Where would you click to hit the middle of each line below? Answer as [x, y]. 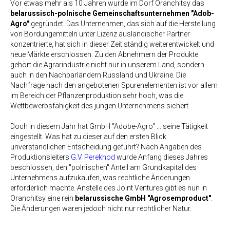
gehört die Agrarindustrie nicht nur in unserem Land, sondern [107, 65]
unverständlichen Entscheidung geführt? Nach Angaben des [106, 147]
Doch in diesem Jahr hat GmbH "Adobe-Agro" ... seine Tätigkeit [109, 126]
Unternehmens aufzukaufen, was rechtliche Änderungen [100, 178]
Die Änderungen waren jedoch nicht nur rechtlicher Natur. [101, 208]
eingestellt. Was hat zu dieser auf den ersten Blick [88, 137]
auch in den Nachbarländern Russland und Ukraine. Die [98, 75]
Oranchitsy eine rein [43, 198]
